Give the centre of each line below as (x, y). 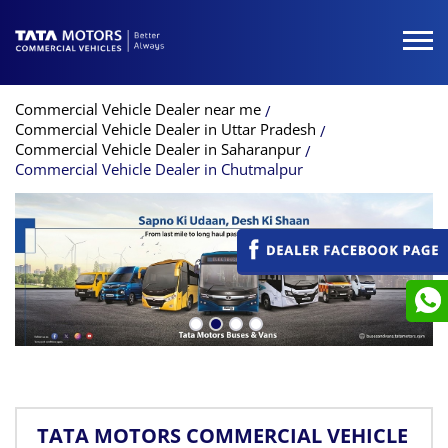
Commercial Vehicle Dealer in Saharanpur (158, 148)
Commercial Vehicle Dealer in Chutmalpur (159, 168)
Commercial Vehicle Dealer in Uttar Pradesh (165, 128)
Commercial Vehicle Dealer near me (138, 109)
